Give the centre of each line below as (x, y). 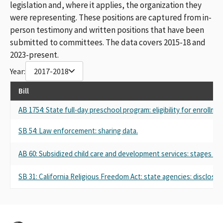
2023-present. (34, 55)
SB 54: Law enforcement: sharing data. (78, 130)
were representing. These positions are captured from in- (111, 17)
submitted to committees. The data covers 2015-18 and (108, 42)
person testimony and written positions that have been (107, 30)
